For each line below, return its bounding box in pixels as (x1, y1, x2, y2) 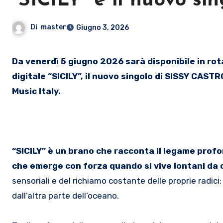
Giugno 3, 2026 (76, 23, 129, 32)
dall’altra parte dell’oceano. (12, 190, 119, 201)
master (41, 22, 66, 31)
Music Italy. (12, 86, 61, 96)
